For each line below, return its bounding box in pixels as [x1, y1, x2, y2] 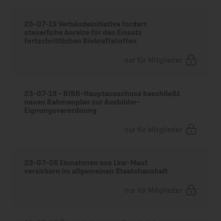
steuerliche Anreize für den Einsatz [24, 28, 142, 37]
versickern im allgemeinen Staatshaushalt [24, 166, 168, 176]
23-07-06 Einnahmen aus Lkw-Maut [24, 158, 148, 167]
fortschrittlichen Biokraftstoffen [24, 36, 137, 46]
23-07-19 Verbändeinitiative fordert [24, 19, 147, 29]
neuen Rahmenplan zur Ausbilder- [24, 97, 141, 107]
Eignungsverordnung [24, 105, 97, 115]
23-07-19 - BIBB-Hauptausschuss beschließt [24, 88, 181, 98]
